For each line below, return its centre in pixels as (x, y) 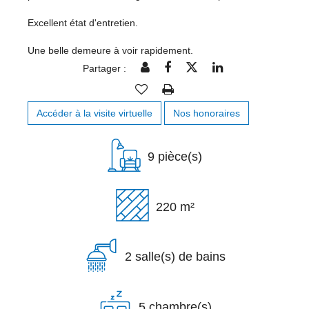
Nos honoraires (207, 113)
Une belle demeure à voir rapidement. (110, 50)
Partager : (104, 68)
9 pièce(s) (175, 156)
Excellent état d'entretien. (83, 22)
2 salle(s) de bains (175, 257)
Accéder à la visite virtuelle (94, 113)
